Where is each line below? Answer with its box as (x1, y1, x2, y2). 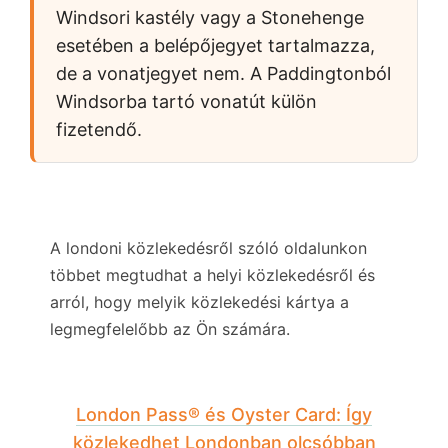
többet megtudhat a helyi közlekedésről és (50, 264, 375, 285)
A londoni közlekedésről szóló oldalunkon (50, 237, 367, 258)
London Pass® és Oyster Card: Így (76, 403, 372, 425)
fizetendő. (56, 118, 142, 140)
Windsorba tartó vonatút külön (56, 90, 317, 112)
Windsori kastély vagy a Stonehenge (56, 6, 364, 28)
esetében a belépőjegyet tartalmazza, (56, 34, 375, 56)
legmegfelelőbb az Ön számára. (50, 318, 290, 339)
